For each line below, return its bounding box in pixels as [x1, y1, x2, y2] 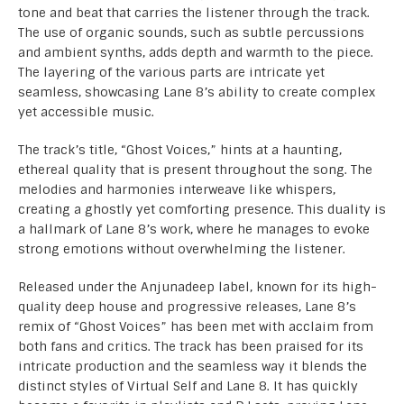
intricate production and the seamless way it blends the [18, 357, 367, 374]
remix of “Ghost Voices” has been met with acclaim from [18, 317, 373, 335]
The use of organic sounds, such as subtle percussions [18, 23, 364, 41]
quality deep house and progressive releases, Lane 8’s [18, 298, 356, 315]
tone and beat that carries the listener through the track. [18, 4, 370, 21]
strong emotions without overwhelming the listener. [18, 240, 345, 257]
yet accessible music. [18, 103, 154, 120]
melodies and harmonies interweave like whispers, [18, 180, 335, 197]
